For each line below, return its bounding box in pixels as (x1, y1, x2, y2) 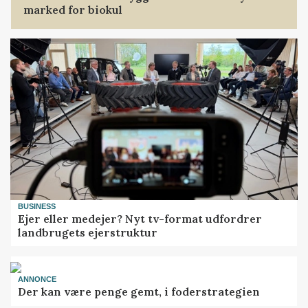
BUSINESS (18, 201, 56, 210)
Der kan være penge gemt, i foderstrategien (18, 285, 261, 299)
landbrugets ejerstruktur (18, 225, 158, 239)
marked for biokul (23, 2, 123, 16)
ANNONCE (18, 274, 57, 283)
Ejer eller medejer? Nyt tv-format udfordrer (18, 211, 263, 225)
